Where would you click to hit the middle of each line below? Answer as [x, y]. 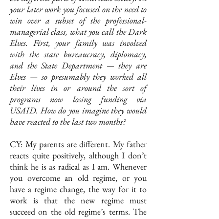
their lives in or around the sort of [78, 88]
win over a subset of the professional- [78, 21]
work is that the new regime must [78, 200]
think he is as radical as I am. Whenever [78, 167]
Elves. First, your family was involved [78, 43]
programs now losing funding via [78, 99]
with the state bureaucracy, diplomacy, [78, 54]
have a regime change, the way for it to [78, 189]
